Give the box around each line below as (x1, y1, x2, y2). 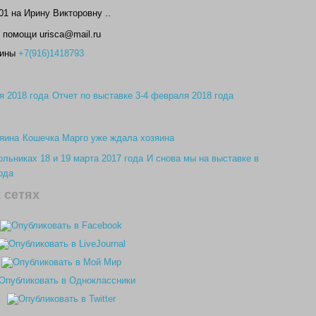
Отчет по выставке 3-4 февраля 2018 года (52, 90, 233, 101)
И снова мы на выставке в (147, 153, 259, 164)
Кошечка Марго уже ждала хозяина (23, 133, 174, 143)
